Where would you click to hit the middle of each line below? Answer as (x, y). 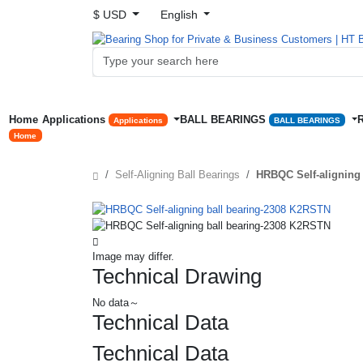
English (180, 15)
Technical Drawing (177, 276)
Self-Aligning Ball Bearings (177, 175)
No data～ (116, 302)
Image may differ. (133, 256)
